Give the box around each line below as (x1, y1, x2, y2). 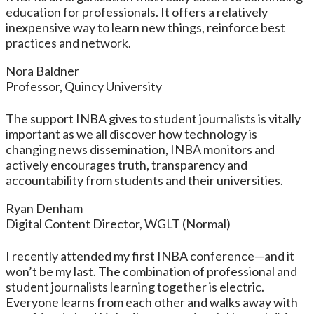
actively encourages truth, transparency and (6, 156, 247, 172)
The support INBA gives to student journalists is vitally (6, 110, 301, 126)
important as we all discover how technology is (6, 125, 257, 142)
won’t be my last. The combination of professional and (6, 263, 297, 279)
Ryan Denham (6, 200, 83, 216)
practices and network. (6, 34, 131, 50)
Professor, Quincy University (6, 78, 162, 94)
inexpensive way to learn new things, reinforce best (6, 19, 285, 35)
